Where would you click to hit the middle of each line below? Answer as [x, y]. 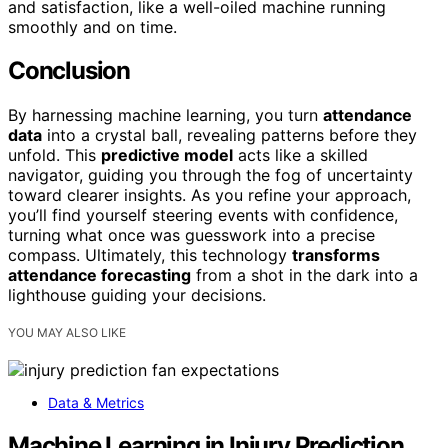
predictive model [167, 155]
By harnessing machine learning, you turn [165, 115]
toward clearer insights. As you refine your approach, [209, 195]
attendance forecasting [99, 275]
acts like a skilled [300, 155]
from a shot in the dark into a [304, 275]
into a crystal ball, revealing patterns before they [229, 135]
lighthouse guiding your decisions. [137, 295]
